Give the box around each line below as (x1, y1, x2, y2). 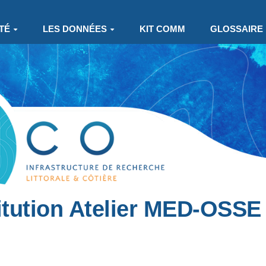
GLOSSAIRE (210, 24, 263, 34)
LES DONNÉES (42, 24, 107, 34)
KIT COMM (139, 24, 185, 34)
